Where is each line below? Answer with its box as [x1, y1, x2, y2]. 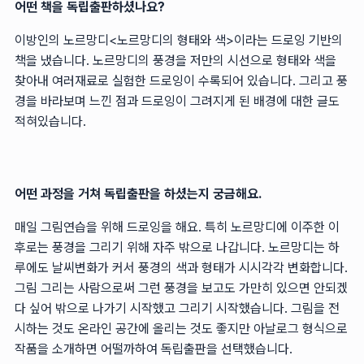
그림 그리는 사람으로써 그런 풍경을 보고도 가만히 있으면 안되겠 [15, 279, 348, 296]
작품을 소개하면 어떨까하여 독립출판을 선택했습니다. [15, 340, 292, 357]
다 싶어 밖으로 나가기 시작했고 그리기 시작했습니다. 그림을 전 [15, 300, 340, 316]
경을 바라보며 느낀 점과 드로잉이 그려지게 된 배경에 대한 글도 [15, 93, 340, 109]
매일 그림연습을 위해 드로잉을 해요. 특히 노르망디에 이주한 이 [15, 219, 340, 235]
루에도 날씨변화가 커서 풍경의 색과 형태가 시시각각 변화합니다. [15, 259, 348, 275]
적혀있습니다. [15, 113, 86, 129]
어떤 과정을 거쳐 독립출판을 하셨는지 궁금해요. [15, 185, 262, 201]
